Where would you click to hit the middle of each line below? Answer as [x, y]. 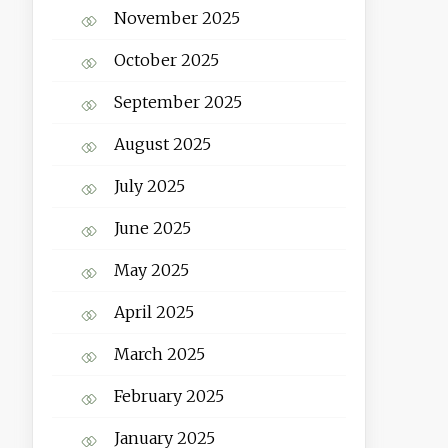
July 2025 [149, 186]
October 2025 [166, 60]
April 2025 [153, 312]
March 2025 [159, 354]
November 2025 [176, 18]
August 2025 [162, 144]
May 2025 [151, 270]
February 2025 [168, 396]
